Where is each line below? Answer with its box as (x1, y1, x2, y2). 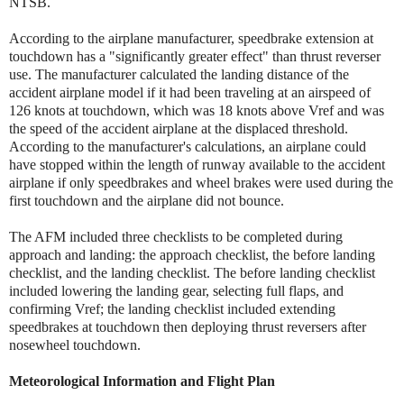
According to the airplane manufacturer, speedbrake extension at (9, 30, 373, 46)
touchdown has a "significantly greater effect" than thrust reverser (9, 48, 381, 64)
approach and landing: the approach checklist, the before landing (9, 246, 375, 262)
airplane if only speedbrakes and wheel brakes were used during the (9, 174, 393, 190)
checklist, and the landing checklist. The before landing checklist (9, 264, 375, 280)
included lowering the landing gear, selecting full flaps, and (9, 282, 344, 298)
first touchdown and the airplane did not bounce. (9, 192, 284, 208)
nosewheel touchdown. (9, 336, 141, 353)
